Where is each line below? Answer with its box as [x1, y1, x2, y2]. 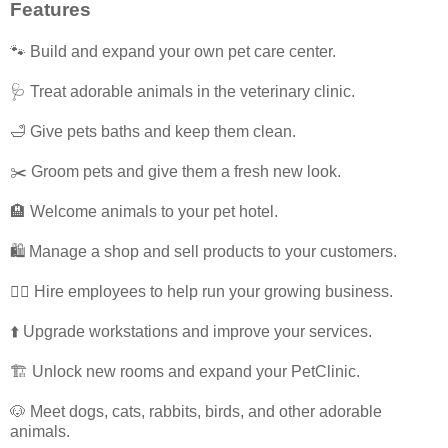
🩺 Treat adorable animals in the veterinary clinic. [10, 83, 355, 101]
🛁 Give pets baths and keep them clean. [10, 123, 296, 141]
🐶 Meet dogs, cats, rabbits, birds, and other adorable [10, 403, 382, 421]
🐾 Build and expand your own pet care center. [10, 43, 336, 61]
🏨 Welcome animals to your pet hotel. [10, 203, 278, 221]
